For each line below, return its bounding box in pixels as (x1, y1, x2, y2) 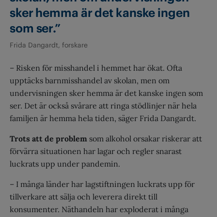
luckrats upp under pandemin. (10, 158, 122, 169)
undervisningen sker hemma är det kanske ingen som (10, 88, 203, 98)
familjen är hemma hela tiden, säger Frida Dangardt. (10, 113, 198, 123)
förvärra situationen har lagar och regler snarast (10, 146, 182, 156)
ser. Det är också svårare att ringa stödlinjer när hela (10, 100, 197, 110)
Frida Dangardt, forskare (10, 40, 88, 49)
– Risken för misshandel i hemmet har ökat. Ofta (10, 62, 182, 73)
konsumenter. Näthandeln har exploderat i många (10, 204, 188, 214)
